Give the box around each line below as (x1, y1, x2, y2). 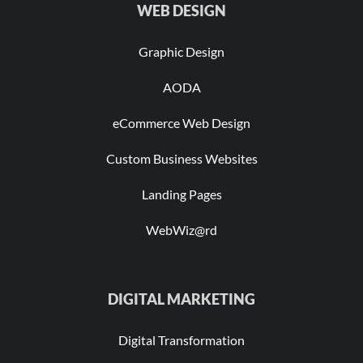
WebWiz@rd (146, 222, 217, 238)
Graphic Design (139, 44, 224, 60)
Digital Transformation (118, 332, 245, 348)
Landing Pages (141, 186, 222, 203)
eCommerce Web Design (113, 115, 250, 131)
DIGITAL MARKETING (108, 290, 255, 309)
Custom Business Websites (105, 151, 258, 167)
